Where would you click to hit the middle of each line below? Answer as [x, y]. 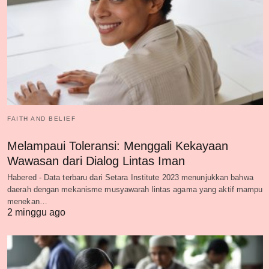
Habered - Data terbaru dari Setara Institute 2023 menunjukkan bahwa [130, 177]
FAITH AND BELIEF [41, 118]
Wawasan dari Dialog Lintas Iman [96, 161]
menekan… [27, 201]
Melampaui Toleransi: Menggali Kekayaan [118, 146]
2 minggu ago [36, 212]
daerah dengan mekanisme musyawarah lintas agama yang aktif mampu [135, 189]
